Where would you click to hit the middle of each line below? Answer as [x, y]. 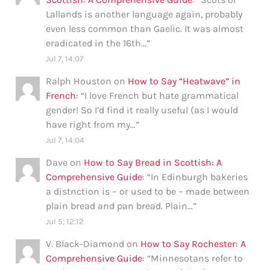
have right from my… [91, 125]
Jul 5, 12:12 [65, 222]
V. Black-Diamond [85, 244]
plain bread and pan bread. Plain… [120, 206]
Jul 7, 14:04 [65, 140]
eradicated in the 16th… [96, 43]
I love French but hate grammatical [162, 96]
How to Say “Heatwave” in [184, 81]
